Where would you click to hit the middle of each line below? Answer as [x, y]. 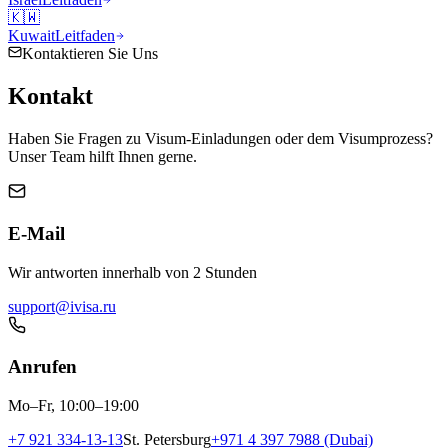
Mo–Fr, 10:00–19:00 [73, 406]
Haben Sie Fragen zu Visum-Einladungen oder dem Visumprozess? [220, 139]
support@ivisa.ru [62, 306]
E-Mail [36, 233]
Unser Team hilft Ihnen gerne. [102, 157]
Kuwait [31, 36]
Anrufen [42, 367]
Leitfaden [85, 36]
